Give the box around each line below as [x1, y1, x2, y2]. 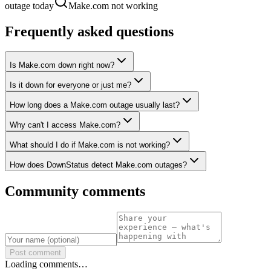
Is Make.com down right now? [10, 60, 114, 70]
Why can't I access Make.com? [10, 120, 120, 130]
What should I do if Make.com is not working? [10, 140, 170, 150]
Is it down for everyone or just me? [10, 80, 131, 90]
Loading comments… [5, 259, 88, 270]
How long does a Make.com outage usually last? [10, 100, 180, 110]
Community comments [5, 183, 145, 200]
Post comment [10, 248, 61, 258]
